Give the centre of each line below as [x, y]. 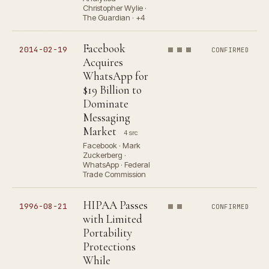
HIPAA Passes [115, 205]
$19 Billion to [112, 90]
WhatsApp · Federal [116, 165]
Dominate [106, 104]
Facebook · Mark [112, 145]
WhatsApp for [116, 76]
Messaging [107, 117]
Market [100, 131]
